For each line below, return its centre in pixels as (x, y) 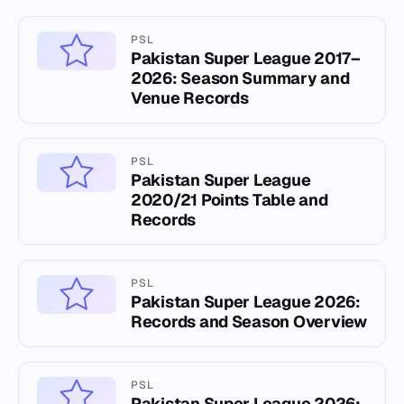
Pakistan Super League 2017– (246, 59)
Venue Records (190, 98)
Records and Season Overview (249, 322)
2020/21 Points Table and (230, 200)
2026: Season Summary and (240, 78)
